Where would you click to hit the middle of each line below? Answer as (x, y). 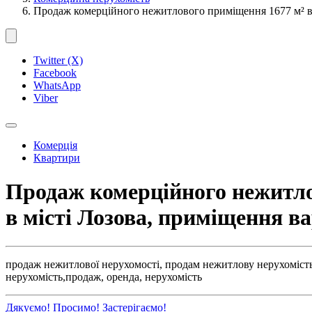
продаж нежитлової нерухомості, (84, 264)
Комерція (55, 145)
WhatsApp (57, 85)
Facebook (55, 73)
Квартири (57, 158)
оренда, (124, 276)
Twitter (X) (58, 60)
